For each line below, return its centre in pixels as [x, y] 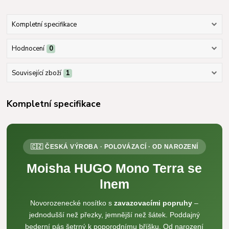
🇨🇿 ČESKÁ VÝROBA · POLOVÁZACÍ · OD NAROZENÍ [114, 147]
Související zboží [36, 73]
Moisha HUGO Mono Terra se [114, 168]
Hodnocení [28, 49]
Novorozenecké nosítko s [72, 203]
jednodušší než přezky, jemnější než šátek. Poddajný [114, 215]
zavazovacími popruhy [153, 203]
